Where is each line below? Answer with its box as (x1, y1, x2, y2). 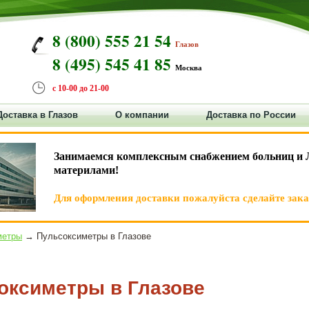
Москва (175, 63, 202, 72)
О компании (115, 110, 169, 120)
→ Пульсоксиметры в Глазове (22, 231, 151, 241)
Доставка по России (206, 110, 296, 120)
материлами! (54, 164, 119, 176)
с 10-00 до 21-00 (52, 83, 109, 93)
